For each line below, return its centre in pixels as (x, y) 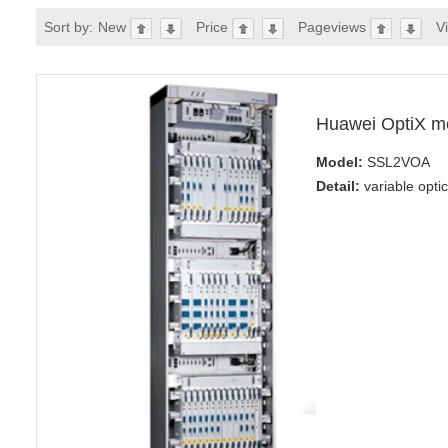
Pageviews (333, 27)
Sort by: (68, 27)
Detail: (337, 186)
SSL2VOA (396, 162)
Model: (339, 162)
